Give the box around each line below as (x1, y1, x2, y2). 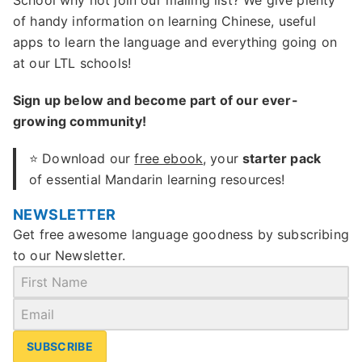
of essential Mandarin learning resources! (29, 171, 285, 187)
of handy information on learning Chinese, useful (13, 13, 316, 29)
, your (203, 150, 243, 166)
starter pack (242, 150, 322, 166)
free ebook (134, 150, 204, 166)
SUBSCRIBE (27, 339, 94, 353)
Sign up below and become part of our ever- (13, 92, 298, 108)
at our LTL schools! (13, 55, 132, 71)
